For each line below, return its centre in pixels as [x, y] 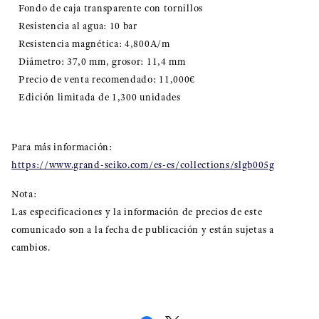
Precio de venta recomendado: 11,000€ [107, 79]
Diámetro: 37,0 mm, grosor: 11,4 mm [102, 61]
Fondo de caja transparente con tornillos [111, 8]
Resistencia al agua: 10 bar [78, 26]
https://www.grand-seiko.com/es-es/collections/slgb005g [143, 164]
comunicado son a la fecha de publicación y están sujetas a [143, 229]
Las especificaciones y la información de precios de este [137, 211]
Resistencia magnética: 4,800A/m [94, 43]
